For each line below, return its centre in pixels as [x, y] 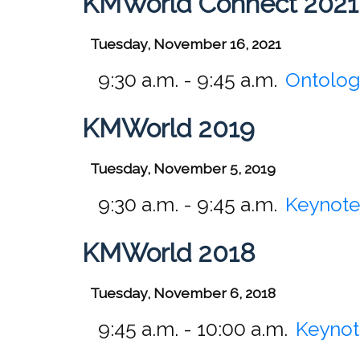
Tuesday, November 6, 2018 [183, 292]
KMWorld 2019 [168, 128]
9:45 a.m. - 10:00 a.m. [193, 329]
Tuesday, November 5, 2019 [183, 168]
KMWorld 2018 [169, 252]
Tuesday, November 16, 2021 [186, 43]
